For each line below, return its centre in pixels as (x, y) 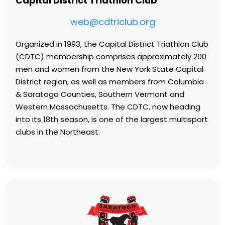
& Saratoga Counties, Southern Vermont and (100, 94)
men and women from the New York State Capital (109, 69)
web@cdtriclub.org (113, 22)
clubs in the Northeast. (58, 132)
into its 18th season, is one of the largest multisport (112, 119)
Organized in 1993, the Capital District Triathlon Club (112, 44)
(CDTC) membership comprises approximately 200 (111, 57)
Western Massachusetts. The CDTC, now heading (108, 107)
